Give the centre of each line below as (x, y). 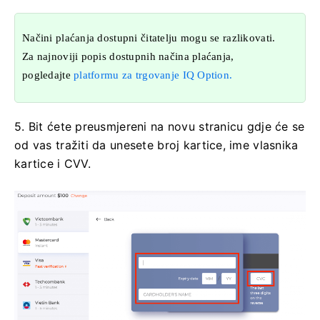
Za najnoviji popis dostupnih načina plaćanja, (128, 56)
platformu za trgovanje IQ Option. (153, 75)
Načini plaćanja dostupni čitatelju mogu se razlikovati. (149, 37)
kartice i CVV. (52, 163)
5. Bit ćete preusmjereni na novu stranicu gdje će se (160, 126)
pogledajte (48, 75)
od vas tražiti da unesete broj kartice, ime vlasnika (156, 145)
